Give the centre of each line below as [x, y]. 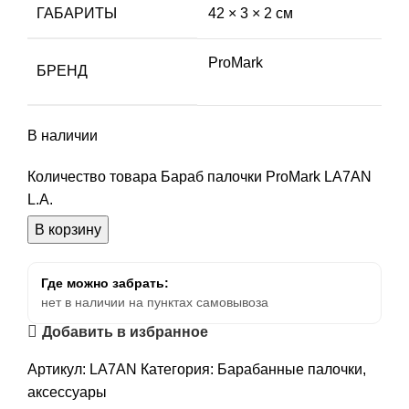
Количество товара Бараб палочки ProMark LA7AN [199, 177]
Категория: [177, 370]
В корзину [68, 230]
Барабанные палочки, [292, 370]
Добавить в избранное [126, 331]
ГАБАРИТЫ [77, 14]
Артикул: [58, 370]
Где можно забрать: [105, 283]
